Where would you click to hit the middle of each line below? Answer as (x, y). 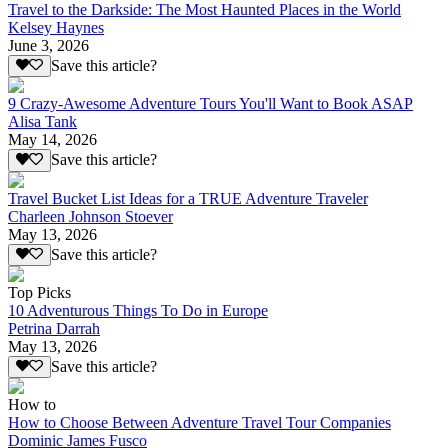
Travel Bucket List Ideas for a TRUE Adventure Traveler (188, 198)
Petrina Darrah (54, 329)
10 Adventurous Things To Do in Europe (138, 311)
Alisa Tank (42, 122)
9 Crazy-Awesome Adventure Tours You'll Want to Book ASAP (210, 104)
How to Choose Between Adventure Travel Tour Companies (199, 423)
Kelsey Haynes (56, 28)
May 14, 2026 (52, 140)
